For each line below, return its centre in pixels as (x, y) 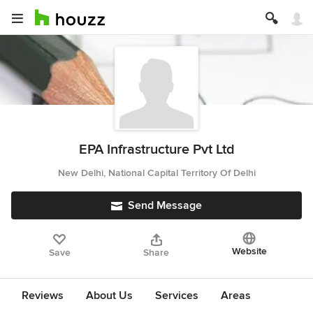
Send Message (165, 205)
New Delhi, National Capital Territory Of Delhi (156, 173)
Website (249, 251)
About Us (109, 296)
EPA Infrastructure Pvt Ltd (156, 150)
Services (177, 296)
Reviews (43, 296)
